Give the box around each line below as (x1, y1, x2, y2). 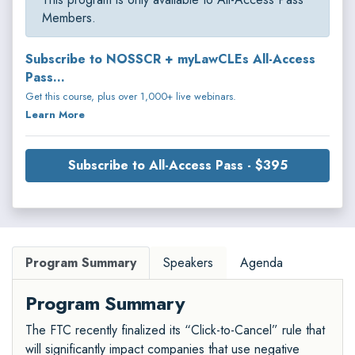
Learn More (25, 106, 85, 122)
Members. (42, 8, 96, 27)
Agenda (240, 253, 283, 272)
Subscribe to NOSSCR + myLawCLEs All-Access (25, 49, 315, 68)
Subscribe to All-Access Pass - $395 (67, 155, 288, 174)
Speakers (163, 253, 213, 272)
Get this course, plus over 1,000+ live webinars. (25, 88, 236, 104)
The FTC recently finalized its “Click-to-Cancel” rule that (25, 320, 325, 339)
